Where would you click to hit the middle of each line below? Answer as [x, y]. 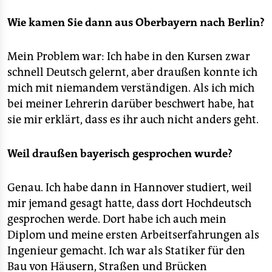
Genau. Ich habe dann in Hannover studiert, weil [130, 188]
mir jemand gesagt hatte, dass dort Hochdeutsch [129, 203]
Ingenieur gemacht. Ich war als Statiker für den [126, 251]
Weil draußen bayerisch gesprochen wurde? [120, 154]
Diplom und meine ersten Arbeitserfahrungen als [133, 235]
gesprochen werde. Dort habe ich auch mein [117, 219]
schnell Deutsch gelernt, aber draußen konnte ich [132, 72]
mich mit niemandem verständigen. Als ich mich [131, 88]
